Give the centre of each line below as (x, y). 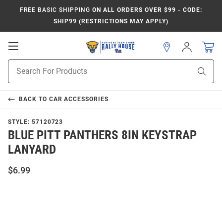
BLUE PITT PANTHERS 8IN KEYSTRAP (102, 135)
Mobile (32, 55)
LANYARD (32, 149)
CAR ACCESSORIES (79, 99)
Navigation (40, 65)
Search (19, 75)
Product (20, 64)
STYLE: (20, 122)
